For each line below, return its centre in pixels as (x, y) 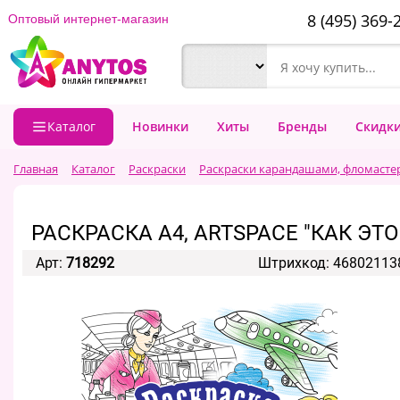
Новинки (160, 126)
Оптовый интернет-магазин (88, 19)
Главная (36, 169)
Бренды (302, 126)
